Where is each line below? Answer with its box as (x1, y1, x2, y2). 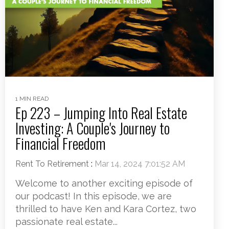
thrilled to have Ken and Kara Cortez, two (15, 203, 196, 214)
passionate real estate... (15, 216, 118, 227)
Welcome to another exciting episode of (15, 177, 193, 189)
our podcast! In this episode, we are (15, 190, 172, 201)
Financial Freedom (15, 132, 106, 154)
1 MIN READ (15, 95, 49, 102)
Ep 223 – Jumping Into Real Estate (15, 102, 187, 123)
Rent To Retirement (15, 158, 89, 169)
